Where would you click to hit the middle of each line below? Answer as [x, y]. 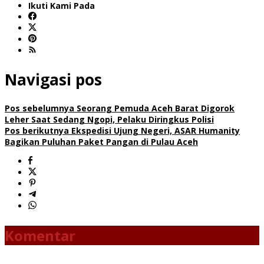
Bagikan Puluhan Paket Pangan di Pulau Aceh [101, 142]
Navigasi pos [53, 79]
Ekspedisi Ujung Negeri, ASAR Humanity [154, 131]
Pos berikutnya [37, 131]
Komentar [40, 236]
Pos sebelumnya [39, 108]
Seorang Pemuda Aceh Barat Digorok [154, 108]
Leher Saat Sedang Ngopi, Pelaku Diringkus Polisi [109, 120]
